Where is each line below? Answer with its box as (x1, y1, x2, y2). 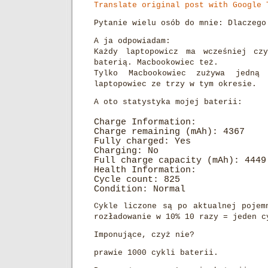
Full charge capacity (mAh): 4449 (94, 156, 266, 165)
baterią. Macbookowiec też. (94, 58, 218, 67)
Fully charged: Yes (94, 136, 191, 146)
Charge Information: (94, 117, 196, 127)
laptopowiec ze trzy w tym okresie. (94, 80, 257, 89)
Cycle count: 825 (94, 175, 180, 184)
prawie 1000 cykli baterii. (94, 248, 218, 257)
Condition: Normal (94, 184, 185, 194)
